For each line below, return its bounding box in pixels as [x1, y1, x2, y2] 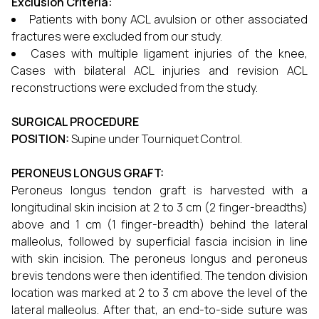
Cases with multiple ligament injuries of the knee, [31, 46, 308, 61]
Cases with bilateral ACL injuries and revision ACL [11, 63, 308, 78]
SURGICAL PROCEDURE [11, 114, 139, 130]
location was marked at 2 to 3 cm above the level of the [11, 285, 308, 300]
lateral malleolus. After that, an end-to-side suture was [11, 302, 308, 318]
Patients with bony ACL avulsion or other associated [29, 11, 308, 27]
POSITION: [11, 131, 69, 147]
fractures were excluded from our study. [11, 28, 222, 44]
